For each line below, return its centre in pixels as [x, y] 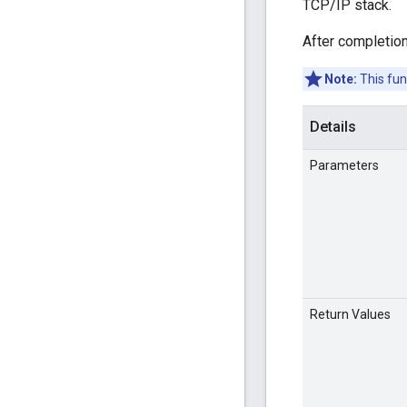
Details [333, 127]
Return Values [350, 315]
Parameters [344, 166]
